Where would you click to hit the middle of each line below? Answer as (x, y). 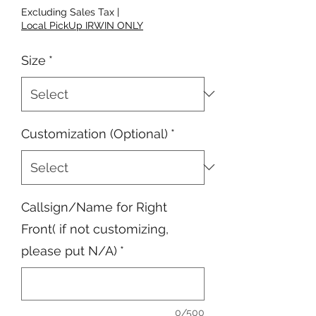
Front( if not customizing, (95, 229)
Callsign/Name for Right (94, 207)
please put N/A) (69, 250)
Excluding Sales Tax (68, 12)
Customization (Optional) (95, 133)
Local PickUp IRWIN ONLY (82, 25)
